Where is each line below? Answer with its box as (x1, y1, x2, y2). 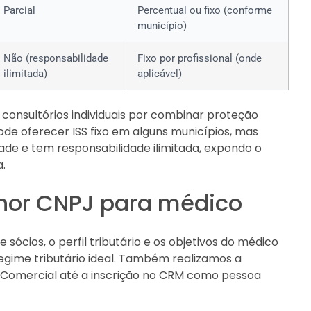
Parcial (3, 4, 35, 17)
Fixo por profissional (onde (137, 52, 262, 65)
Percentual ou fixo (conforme (137, 4, 272, 17)
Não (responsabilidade (3, 52, 108, 65)
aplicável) (137, 67, 182, 81)
